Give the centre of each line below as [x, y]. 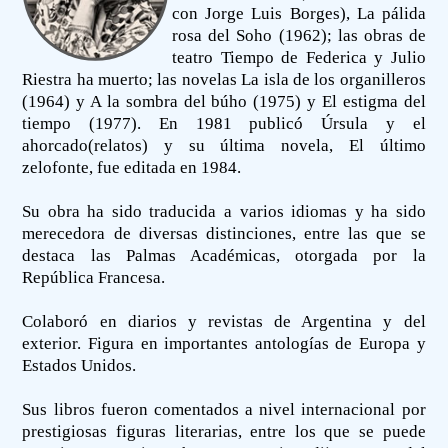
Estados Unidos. [79, 365]
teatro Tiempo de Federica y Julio [299, 57]
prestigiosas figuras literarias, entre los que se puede [224, 431]
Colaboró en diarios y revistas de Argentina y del [224, 321]
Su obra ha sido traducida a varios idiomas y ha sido [224, 211]
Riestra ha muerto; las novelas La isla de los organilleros [224, 79]
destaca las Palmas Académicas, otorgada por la [224, 255]
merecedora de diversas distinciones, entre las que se [224, 233]
